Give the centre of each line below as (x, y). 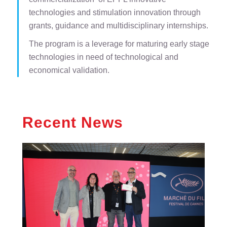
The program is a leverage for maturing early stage (119, 44)
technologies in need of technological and (103, 57)
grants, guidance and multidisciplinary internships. (118, 26)
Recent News (72, 122)
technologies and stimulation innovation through (115, 12)
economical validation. (69, 70)
